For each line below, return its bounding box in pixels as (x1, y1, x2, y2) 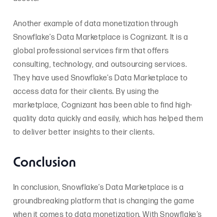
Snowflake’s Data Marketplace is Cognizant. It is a (13, 32, 188, 42)
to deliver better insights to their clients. (13, 127, 155, 137)
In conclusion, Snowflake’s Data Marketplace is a (13, 183, 184, 192)
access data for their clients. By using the (13, 87, 159, 96)
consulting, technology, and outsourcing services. (13, 60, 187, 69)
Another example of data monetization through (13, 19, 178, 29)
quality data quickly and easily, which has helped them (13, 114, 203, 124)
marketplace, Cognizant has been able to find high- (13, 100, 192, 110)
